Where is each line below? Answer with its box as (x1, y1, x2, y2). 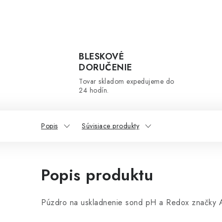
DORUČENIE (79, 61, 132, 74)
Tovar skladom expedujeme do (79, 76, 174, 86)
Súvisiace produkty (82, 121, 139, 131)
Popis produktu (41, 164, 153, 186)
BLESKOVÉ (79, 50, 124, 63)
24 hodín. (79, 85, 109, 95)
